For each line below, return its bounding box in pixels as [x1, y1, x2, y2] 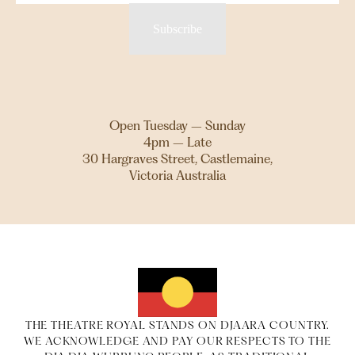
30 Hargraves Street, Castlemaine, [82, 151, 273, 166]
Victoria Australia [129, 167, 226, 183]
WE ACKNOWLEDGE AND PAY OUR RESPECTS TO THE [24, 334, 331, 348]
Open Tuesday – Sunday [109, 117, 246, 133]
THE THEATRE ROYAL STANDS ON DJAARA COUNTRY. [25, 319, 330, 332]
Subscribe [153, 21, 202, 36]
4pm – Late [143, 134, 212, 150]
